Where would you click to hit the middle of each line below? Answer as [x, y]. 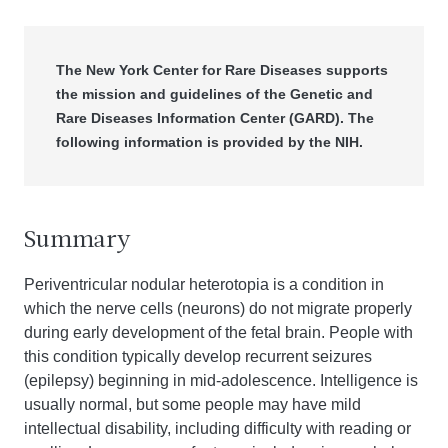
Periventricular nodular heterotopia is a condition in [204, 284]
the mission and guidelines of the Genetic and [214, 94]
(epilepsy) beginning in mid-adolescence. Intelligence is [221, 380]
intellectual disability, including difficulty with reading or [217, 428]
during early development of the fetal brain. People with [218, 332]
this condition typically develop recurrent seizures [198, 356]
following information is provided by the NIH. [209, 142]
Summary [77, 241]
